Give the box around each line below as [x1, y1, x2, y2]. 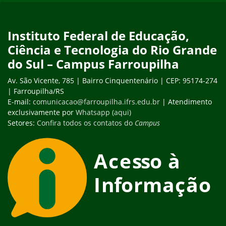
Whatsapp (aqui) [76, 107, 131, 117]
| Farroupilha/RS [8, 86, 64, 96]
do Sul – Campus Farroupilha [8, 55, 179, 72]
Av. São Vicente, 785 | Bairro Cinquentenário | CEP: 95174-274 [8, 75, 217, 85]
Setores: [8, 118, 37, 128]
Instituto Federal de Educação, [8, 27, 189, 44]
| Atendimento [160, 96, 212, 106]
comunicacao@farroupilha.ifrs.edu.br [33, 96, 160, 106]
